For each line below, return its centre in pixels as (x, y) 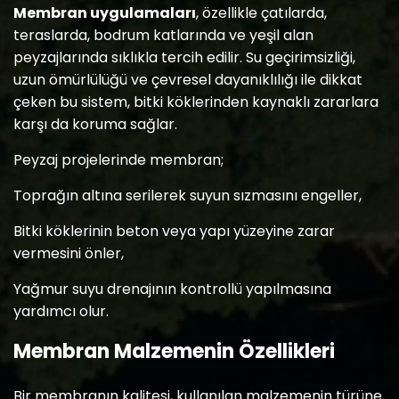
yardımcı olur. (61, 311)
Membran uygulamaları (105, 13)
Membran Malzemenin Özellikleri (174, 351)
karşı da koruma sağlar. (95, 124)
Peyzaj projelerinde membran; (118, 160)
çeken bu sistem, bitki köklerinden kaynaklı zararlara (196, 102)
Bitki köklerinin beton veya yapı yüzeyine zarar (174, 231)
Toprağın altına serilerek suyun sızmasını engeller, (187, 195)
